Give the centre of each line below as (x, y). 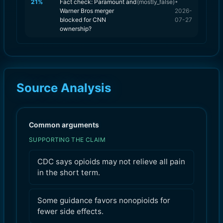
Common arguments (64, 124)
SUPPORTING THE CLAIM (67, 139)
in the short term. (69, 172)
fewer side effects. (70, 211)
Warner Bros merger (87, 10)
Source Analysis (64, 88)
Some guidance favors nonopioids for (104, 200)
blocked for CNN (83, 19)
